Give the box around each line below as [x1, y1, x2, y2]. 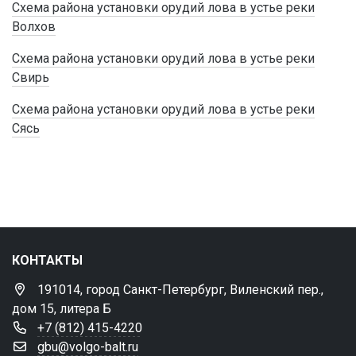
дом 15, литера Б [12, 301, 111, 316]
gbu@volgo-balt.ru [37, 339, 138, 354]
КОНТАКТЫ [12, 253, 83, 268]
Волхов [12, 19, 56, 34]
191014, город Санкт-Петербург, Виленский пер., [37, 282, 323, 297]
